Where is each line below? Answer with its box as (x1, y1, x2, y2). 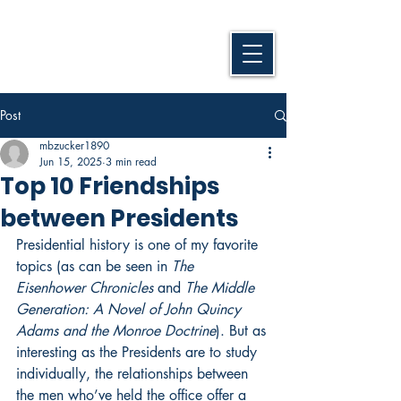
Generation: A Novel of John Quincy (16, 300, 245, 319)
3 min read (106, 154, 157, 169)
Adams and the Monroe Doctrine (16, 321, 216, 340)
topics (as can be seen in (16, 257, 172, 276)
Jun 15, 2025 (39, 154, 102, 169)
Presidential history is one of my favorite (16, 235, 262, 254)
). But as (216, 321, 270, 340)
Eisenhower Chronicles (16, 278, 153, 297)
